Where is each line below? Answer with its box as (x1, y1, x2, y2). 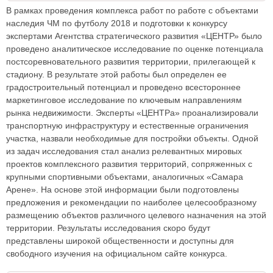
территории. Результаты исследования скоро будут (6, 223, 210, 233)
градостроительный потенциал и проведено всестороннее (6, 82, 241, 93)
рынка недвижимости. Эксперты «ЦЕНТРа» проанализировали (6, 108, 258, 118)
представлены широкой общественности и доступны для (6, 236, 234, 246)
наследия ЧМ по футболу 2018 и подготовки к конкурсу (6, 18, 227, 29)
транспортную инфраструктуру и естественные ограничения (6, 121, 249, 131)
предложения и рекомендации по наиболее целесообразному (6, 197, 257, 208)
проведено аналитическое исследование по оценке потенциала (6, 44, 263, 54)
